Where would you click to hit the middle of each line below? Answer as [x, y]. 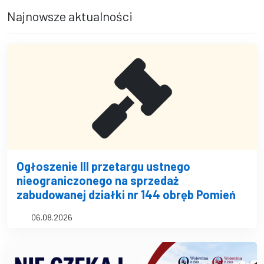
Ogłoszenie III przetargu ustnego [103, 166]
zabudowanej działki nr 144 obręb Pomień [126, 194]
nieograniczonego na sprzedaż [98, 180]
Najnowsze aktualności [70, 16]
